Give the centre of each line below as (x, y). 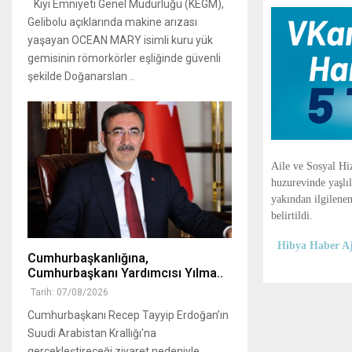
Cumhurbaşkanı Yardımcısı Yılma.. (125, 273)
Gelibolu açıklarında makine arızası (112, 22)
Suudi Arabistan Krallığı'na (92, 333)
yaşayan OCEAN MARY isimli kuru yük (120, 40)
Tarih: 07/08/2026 (70, 292)
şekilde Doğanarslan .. (81, 77)
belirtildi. (292, 215)
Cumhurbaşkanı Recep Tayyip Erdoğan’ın (128, 315)
